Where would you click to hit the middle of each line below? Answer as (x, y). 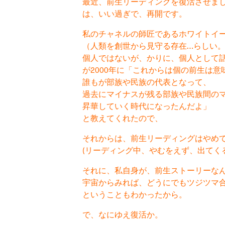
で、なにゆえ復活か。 (122, 214)
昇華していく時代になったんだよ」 (146, 105)
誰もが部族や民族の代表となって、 (146, 81)
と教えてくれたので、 (122, 118)
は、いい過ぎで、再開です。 (134, 13)
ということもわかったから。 (134, 194)
